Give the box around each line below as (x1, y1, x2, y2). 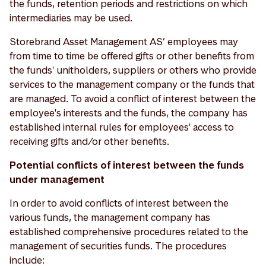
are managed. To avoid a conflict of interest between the (9, 92, 256, 105)
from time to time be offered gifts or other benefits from (9, 49, 254, 62)
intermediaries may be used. (9, 11, 132, 24)
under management (9, 173, 104, 186)
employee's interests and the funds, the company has (9, 106, 248, 119)
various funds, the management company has (9, 211, 210, 224)
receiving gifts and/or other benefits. (9, 135, 169, 148)
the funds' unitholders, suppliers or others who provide (9, 64, 256, 77)
